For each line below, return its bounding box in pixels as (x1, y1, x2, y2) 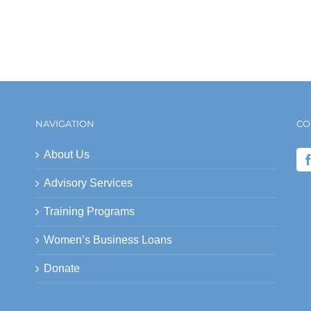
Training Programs (43, 205, 135, 217)
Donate (43, 262, 80, 274)
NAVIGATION (35, 118, 94, 129)
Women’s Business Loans (43, 234, 172, 246)
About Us (43, 149, 90, 160)
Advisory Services (43, 177, 133, 189)
